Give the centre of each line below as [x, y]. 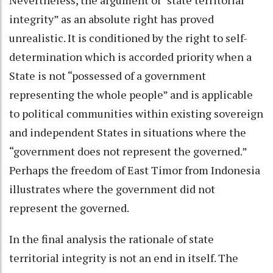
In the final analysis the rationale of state [112, 239]
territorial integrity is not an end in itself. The [124, 257]
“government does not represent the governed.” [128, 151]
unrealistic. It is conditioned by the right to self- [128, 37]
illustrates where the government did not [112, 189]
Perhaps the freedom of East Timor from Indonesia [135, 170]
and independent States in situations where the [128, 132]
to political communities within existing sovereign [136, 113]
